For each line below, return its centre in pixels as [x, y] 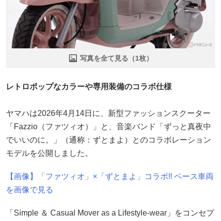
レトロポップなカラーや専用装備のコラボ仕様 [89, 86]
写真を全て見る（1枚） [116, 58]
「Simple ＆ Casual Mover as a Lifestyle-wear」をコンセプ [110, 213]
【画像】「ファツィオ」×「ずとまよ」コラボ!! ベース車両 [110, 176]
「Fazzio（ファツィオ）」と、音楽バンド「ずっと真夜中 [109, 126]
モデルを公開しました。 [49, 153]
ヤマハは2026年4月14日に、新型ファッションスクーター [108, 113]
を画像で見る [30, 189]
